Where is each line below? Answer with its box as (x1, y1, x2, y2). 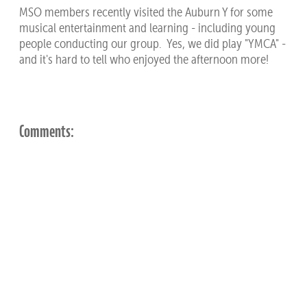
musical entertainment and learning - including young (19, 20, 275, 36)
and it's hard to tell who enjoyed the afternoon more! (19, 51, 271, 68)
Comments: (19, 120, 74, 143)
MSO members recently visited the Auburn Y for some (19, 4, 273, 21)
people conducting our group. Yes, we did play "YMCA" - (19, 36, 286, 52)
